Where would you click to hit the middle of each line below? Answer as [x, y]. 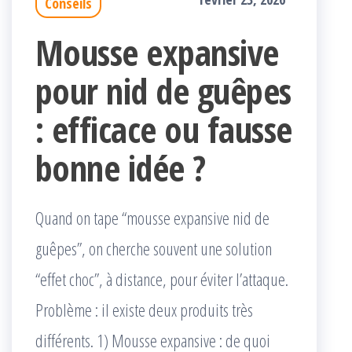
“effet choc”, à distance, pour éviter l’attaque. [162, 279]
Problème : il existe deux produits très [144, 310]
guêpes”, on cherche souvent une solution [154, 249]
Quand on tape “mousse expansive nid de [152, 218]
